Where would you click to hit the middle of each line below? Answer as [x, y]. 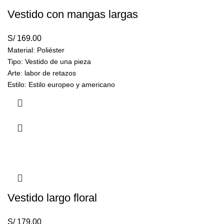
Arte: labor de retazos [42, 73]
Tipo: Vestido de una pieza [49, 62]
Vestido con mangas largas [73, 14]
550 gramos [46, 96]
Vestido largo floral [52, 198]
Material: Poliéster [36, 50]
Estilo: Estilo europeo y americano [61, 85]
